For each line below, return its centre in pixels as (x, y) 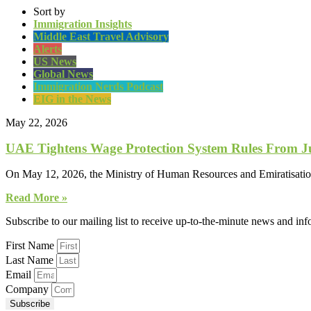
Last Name (31, 260)
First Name (31, 245)
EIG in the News (72, 99)
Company (28, 289)
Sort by (49, 12)
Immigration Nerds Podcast (98, 87)
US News (55, 62)
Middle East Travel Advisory (101, 37)
